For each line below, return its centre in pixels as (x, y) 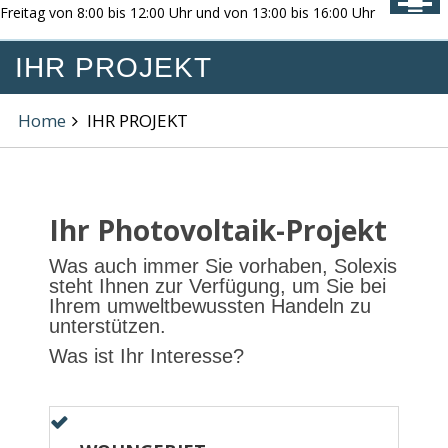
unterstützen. (107, 326)
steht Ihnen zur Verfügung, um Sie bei (217, 286)
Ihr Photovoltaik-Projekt (218, 230)
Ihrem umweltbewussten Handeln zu (210, 306)
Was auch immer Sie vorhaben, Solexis (223, 266)
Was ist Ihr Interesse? (146, 356)
